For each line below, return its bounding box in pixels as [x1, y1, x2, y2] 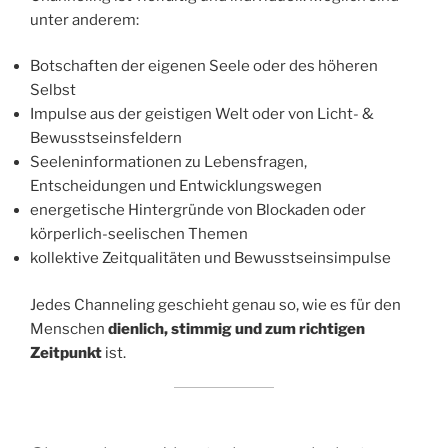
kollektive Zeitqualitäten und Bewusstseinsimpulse [30, 249, 391, 268]
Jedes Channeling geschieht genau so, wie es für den [30, 295, 401, 314]
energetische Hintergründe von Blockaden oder [30, 201, 366, 220]
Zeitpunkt [30, 343, 102, 362]
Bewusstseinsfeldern [30, 129, 182, 148]
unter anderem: [30, 10, 139, 29]
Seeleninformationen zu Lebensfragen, [30, 153, 307, 172]
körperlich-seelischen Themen [30, 225, 248, 244]
